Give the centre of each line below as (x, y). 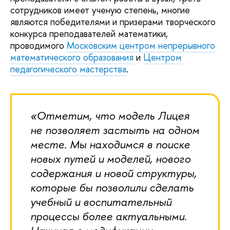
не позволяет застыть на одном (115, 130)
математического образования (72, 57)
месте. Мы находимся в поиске (110, 145)
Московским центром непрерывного (141, 46)
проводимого (39, 46)
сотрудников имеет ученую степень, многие (100, 10)
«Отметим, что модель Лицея (110, 116)
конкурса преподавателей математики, (89, 34)
